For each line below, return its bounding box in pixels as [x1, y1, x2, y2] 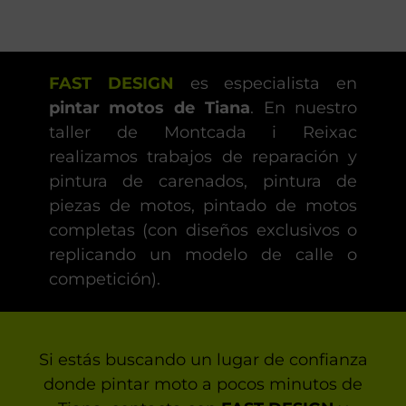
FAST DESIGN [48, 73, 174, 94]
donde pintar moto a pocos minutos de [43, 374, 362, 395]
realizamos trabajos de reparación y [48, 147, 358, 168]
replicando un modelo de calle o [48, 245, 358, 266]
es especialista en [173, 73, 358, 94]
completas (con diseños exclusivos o [48, 220, 358, 241]
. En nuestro [249, 98, 358, 119]
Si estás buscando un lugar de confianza [38, 350, 368, 371]
